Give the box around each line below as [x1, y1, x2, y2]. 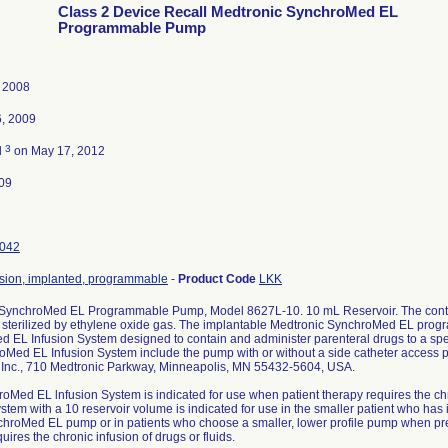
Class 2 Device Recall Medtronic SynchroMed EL [58, 4, 398, 20]
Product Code [178, 272, 259, 286]
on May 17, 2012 [11, 144, 105, 158]
